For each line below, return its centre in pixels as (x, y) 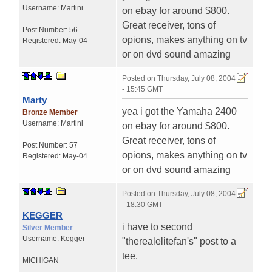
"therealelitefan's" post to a (179, 242)
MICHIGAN (41, 261)
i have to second (157, 227)
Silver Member (48, 228)
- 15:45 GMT (142, 90)
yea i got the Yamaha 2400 (179, 112)
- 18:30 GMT (142, 205)
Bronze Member (50, 113)
